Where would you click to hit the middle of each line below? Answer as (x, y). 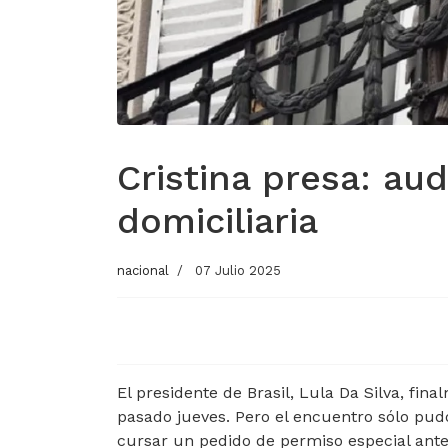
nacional (143, 271)
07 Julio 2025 (238, 271)
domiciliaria (217, 221)
